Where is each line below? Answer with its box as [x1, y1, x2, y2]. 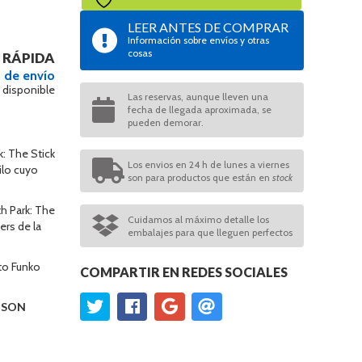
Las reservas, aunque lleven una [127, 90, 268, 103]
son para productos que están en [127, 170, 272, 183]
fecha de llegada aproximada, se [127, 103, 271, 116]
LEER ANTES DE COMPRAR [127, 19, 288, 35]
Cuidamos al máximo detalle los [127, 213, 269, 225]
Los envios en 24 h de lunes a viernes [127, 158, 289, 170]
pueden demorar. [127, 116, 204, 128]
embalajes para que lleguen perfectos [127, 225, 293, 238]
